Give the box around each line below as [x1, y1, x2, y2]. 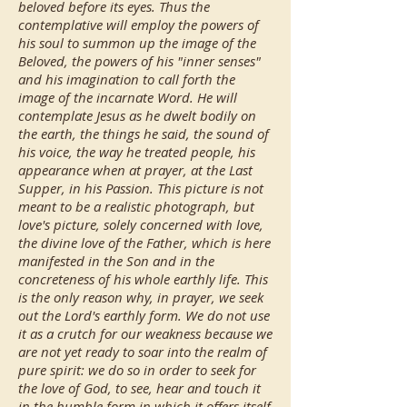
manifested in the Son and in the [18, 252, 214, 270]
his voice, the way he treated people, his [18, 143, 255, 161]
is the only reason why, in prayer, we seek [18, 288, 263, 306]
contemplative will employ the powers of [18, 15, 259, 34]
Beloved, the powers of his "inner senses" [18, 52, 261, 70]
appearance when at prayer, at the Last [18, 161, 253, 179]
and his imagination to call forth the [18, 70, 235, 88]
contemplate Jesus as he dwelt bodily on [18, 106, 256, 124]
